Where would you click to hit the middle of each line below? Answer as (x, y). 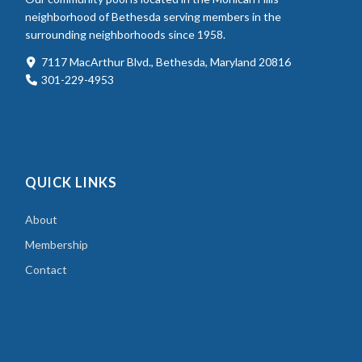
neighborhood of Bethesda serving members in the (154, 16)
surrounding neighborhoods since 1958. (126, 34)
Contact (46, 269)
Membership (57, 244)
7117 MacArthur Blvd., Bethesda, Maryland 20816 (166, 61)
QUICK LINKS (72, 182)
